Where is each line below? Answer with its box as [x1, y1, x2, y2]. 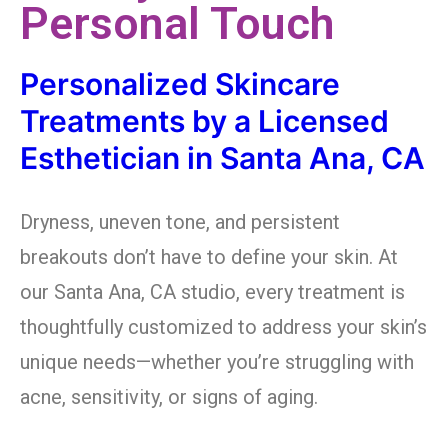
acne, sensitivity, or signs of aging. [20, 385, 318, 410]
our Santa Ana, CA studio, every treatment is [20, 280, 405, 305]
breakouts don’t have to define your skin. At [20, 245, 398, 270]
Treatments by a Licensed [20, 103, 389, 140]
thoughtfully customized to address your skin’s [20, 315, 427, 340]
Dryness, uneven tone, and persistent [20, 210, 340, 235]
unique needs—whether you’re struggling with [20, 350, 414, 375]
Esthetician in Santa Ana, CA [20, 140, 425, 177]
